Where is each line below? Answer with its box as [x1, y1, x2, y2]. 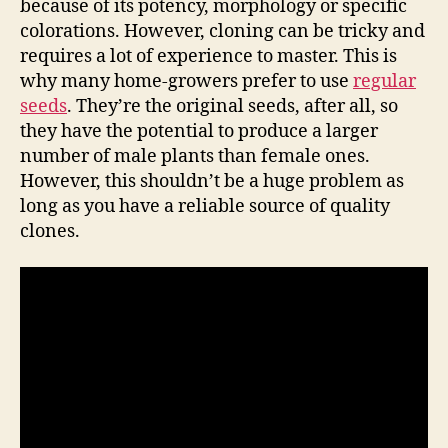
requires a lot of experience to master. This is [20, 45, 397, 68]
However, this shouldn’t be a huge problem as [20, 170, 404, 193]
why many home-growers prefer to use [20, 70, 353, 93]
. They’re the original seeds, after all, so [67, 95, 398, 118]
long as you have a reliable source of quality [20, 195, 390, 218]
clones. [20, 220, 80, 243]
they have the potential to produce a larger [20, 120, 378, 143]
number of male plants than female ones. [20, 145, 370, 168]
